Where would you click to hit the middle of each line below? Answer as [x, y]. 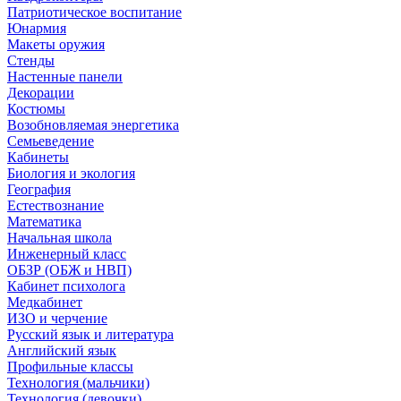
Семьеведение [51, 141]
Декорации [41, 93]
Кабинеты [38, 157]
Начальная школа [60, 238]
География [39, 189]
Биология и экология [71, 173]
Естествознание [55, 205]
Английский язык [62, 350]
